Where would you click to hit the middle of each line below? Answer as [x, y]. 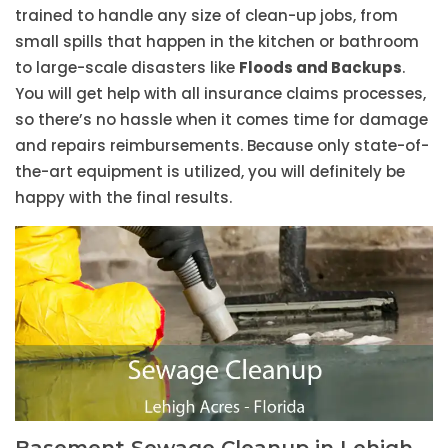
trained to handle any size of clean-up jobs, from [206, 15]
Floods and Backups [320, 67]
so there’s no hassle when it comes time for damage [221, 119]
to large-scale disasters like [127, 67]
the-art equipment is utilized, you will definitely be [210, 171]
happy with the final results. [123, 197]
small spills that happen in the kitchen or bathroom [217, 41]
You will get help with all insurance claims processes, [220, 93]
